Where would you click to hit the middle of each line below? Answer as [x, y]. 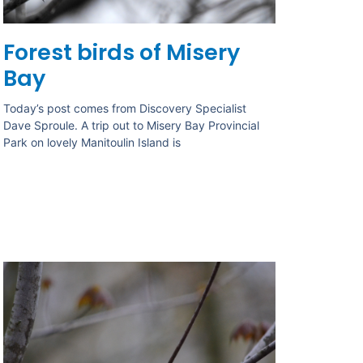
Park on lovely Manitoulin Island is [92, 143]
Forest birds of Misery [122, 53]
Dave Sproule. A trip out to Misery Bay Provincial [132, 126]
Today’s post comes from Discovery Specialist [125, 109]
